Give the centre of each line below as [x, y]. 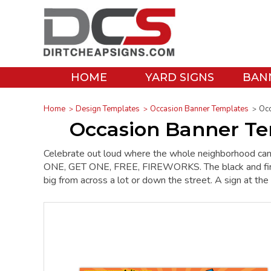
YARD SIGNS [180, 77]
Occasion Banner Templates [199, 109]
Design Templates [108, 109]
